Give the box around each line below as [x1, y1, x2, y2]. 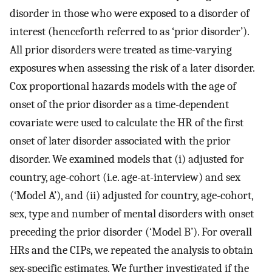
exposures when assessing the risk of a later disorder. [10, 61, 254, 75]
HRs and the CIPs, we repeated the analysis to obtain [10, 243, 253, 257]
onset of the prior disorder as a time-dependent [10, 97, 229, 111]
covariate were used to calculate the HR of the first [10, 115, 243, 129]
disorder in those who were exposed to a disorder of [10, 6, 250, 20]
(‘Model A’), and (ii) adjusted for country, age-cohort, [10, 188, 253, 202]
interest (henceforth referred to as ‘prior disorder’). [10, 24, 249, 38]
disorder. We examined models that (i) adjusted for [10, 152, 244, 166]
